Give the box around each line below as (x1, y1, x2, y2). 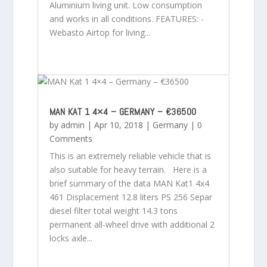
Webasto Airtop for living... (49, 26, 150, 38)
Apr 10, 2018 (94, 119, 143, 131)
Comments (49, 132, 92, 144)
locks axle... (49, 232, 92, 244)
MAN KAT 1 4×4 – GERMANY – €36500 (49, 105, 197, 118)
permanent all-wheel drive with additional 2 (49, 218, 215, 230)
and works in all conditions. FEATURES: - (49, 13, 204, 24)
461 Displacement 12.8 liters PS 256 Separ (49, 191, 212, 203)
